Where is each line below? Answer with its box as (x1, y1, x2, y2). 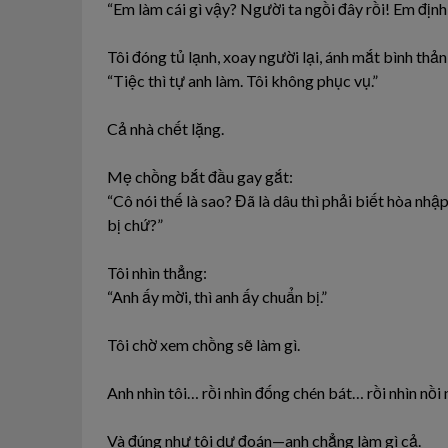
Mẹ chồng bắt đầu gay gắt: (107, 166, 293, 186)
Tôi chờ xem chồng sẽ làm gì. (107, 334, 300, 354)
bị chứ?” (107, 214, 163, 234)
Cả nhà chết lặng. (107, 118, 224, 138)
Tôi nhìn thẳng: (107, 262, 207, 282)
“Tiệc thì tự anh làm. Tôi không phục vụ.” (107, 70, 378, 90)
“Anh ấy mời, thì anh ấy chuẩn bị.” (107, 286, 327, 306)
